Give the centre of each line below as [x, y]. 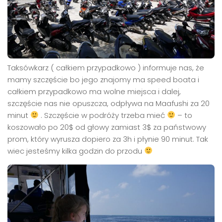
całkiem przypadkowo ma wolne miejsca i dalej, [94, 91]
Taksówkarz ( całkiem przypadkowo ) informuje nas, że [106, 67]
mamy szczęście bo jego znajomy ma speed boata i [103, 79]
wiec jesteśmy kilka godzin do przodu [76, 151]
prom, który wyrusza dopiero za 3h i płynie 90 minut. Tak [108, 139]
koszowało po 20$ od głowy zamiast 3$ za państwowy [107, 127]
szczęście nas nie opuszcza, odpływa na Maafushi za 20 [109, 103]
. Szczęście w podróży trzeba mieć [103, 115]
